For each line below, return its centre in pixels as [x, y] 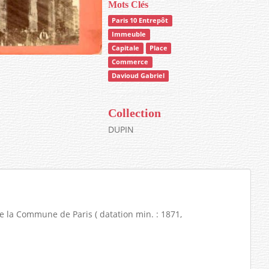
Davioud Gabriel [138, 75]
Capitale [126, 48]
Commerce [130, 62]
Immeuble [129, 34]
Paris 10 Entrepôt [140, 20]
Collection [135, 113]
